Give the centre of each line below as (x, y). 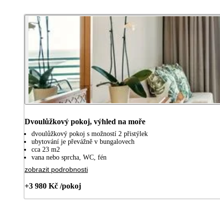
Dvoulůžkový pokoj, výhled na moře (85, 121)
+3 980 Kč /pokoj (53, 186)
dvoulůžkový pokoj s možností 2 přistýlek (90, 134)
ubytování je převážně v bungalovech (83, 141)
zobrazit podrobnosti (56, 169)
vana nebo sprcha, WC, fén (69, 157)
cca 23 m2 (46, 149)
